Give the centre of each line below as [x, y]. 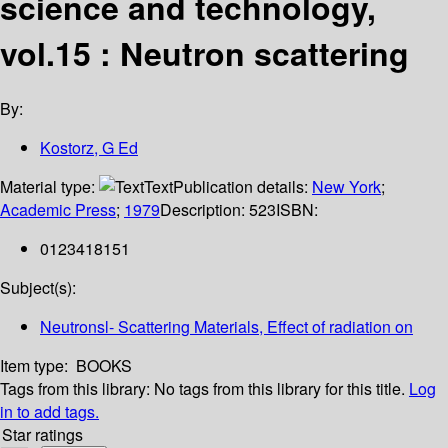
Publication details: [242, 187]
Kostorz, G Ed [89, 148]
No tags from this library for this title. [279, 389]
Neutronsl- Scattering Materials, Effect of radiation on [226, 327]
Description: [204, 210]
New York [346, 187]
